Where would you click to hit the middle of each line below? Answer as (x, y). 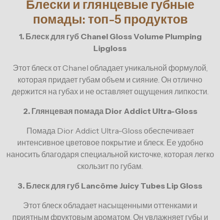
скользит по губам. (110, 166)
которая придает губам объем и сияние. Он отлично (110, 80)
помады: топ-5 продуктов (110, 19)
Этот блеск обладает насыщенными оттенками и (110, 206)
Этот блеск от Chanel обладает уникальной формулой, (110, 68)
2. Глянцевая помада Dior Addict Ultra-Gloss (110, 111)
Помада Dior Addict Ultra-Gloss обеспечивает (110, 131)
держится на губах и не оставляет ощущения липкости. (110, 92)
